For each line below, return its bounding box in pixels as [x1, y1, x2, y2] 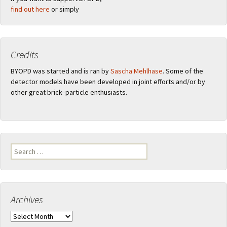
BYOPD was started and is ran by [11, 66, 110, 76]
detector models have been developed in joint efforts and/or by [11, 77, 205, 87]
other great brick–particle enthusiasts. [11, 88, 127, 97]
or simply [50, 5, 79, 14]
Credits [11, 48, 39, 61]
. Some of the [163, 66, 203, 76]
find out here [11, 5, 50, 14]
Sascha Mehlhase [110, 66, 163, 76]
